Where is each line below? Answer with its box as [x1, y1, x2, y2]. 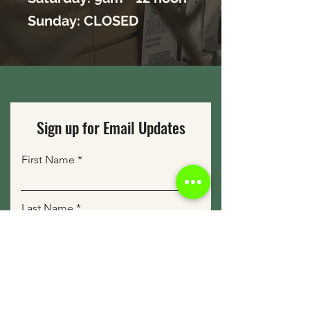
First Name [21, 153, 75, 166]
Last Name [21, 201, 73, 215]
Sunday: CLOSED [28, 12, 138, 29]
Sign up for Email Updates [36, 116, 185, 138]
